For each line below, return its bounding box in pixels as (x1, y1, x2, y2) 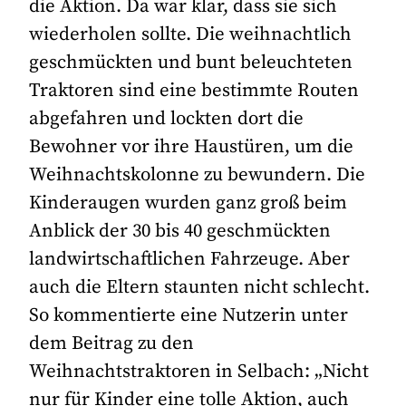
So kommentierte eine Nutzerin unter (29, 303, 349, 327)
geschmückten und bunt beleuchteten (29, 50, 353, 74)
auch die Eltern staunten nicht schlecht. (29, 275, 371, 299)
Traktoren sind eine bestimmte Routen (29, 78, 360, 102)
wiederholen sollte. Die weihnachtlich (29, 22, 353, 46)
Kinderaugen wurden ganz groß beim (29, 190, 348, 215)
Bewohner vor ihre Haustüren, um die (29, 134, 354, 159)
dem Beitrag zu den (29, 331, 195, 355)
